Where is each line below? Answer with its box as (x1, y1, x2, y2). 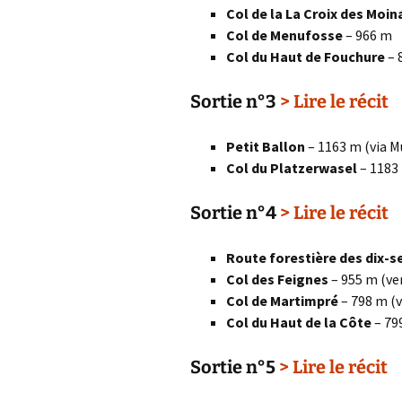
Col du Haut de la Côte (226, 313, 371, 331)
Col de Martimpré (226, 292, 338, 310)
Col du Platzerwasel (226, 159, 357, 177)
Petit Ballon (226, 137, 305, 155)
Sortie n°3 (190, 91, 280, 112)
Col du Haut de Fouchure (226, 48, 385, 66)
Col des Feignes (226, 270, 328, 288)
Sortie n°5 (190, 356, 279, 378)
